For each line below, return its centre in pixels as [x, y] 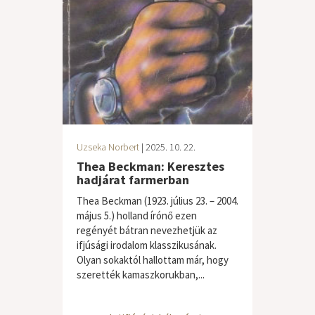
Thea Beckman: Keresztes [150, 166]
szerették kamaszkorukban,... [141, 275]
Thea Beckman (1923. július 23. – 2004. [157, 201]
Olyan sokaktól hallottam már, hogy [153, 260]
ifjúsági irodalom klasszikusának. [147, 245]
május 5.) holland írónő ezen [137, 216]
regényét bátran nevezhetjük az [147, 230]
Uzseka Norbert [108, 147]
